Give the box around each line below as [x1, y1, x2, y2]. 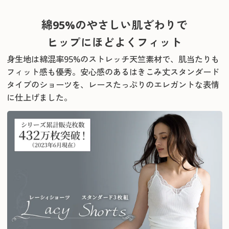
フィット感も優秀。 [7, 66, 81, 78]
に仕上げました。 [7, 92, 73, 104]
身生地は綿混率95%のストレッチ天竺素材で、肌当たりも [7, 54, 220, 65]
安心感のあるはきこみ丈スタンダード [80, 66, 220, 78]
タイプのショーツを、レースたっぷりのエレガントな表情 [7, 79, 220, 91]
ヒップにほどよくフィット [47, 35, 182, 50]
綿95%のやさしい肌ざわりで [41, 17, 188, 33]
